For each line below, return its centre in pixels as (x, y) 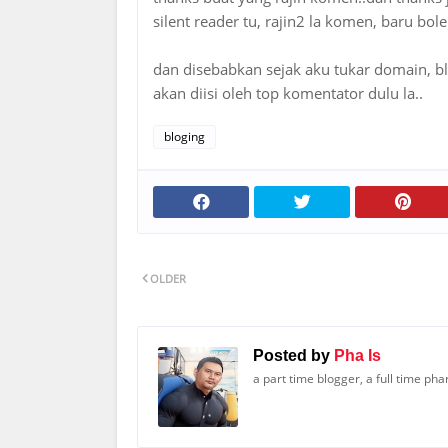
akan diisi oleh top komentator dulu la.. (288, 93)
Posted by (291, 355)
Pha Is (355, 355)
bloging (184, 136)
